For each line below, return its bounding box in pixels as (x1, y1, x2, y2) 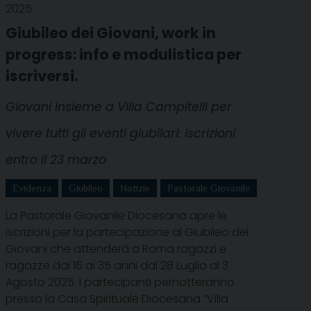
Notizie (120, 182, 150, 194)
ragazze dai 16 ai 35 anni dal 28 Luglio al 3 (6, 257, 228, 274)
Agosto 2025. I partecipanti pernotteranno (6, 274, 235, 290)
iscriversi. (6, 65, 78, 86)
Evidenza (12, 182, 51, 194)
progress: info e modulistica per (6, 44, 242, 65)
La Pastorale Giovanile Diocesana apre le (6, 207, 227, 224)
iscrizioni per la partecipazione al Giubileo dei (6, 224, 249, 240)
